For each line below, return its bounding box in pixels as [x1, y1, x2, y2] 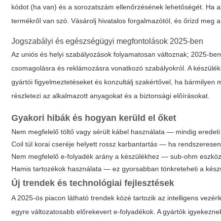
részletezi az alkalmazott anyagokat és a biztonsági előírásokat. [11, 92, 210, 100]
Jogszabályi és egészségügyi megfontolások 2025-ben [11, 37, 204, 45]
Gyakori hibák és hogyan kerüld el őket [11, 113, 177, 123]
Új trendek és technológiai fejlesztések [11, 178, 175, 188]
